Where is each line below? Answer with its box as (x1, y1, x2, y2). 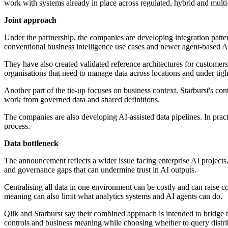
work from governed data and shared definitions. (4, 95, 160, 104)
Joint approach (4, 16, 56, 25)
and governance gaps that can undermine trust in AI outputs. (4, 165, 196, 175)
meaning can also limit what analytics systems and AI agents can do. (4, 192, 222, 201)
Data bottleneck (4, 139, 59, 148)
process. (4, 122, 30, 131)
